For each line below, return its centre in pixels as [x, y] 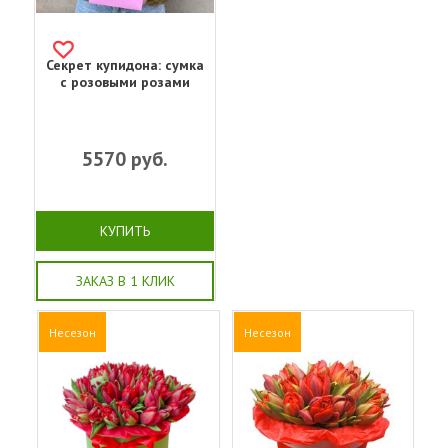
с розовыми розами [125, 82]
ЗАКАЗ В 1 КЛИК [125, 281]
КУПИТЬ [125, 231]
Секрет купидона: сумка [125, 65]
